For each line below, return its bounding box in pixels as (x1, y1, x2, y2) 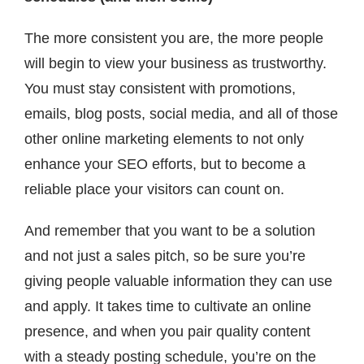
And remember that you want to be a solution (24, 223, 315, 240)
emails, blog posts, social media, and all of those (24, 106, 338, 123)
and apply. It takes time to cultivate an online (24, 298, 311, 315)
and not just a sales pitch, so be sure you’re (24, 248, 305, 265)
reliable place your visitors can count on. (24, 181, 284, 198)
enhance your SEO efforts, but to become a (24, 156, 305, 173)
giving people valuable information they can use (24, 273, 332, 290)
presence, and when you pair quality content (24, 323, 310, 340)
